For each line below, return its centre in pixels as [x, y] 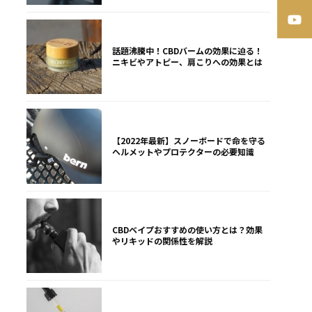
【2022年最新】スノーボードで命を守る [188, 140]
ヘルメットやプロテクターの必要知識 [183, 151]
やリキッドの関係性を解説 [162, 241]
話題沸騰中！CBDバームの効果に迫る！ [187, 51]
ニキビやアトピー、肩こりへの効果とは [187, 62]
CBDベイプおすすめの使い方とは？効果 [187, 230]
